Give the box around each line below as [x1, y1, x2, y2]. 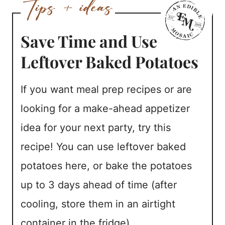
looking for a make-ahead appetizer [20, 102, 190, 115]
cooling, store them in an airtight [20, 198, 175, 210]
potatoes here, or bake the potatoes [20, 160, 192, 172]
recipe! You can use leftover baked [20, 141, 186, 153]
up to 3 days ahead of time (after [20, 179, 177, 191]
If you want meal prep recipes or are [20, 83, 192, 96]
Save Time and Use [20, 30, 157, 52]
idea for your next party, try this [20, 122, 171, 134]
